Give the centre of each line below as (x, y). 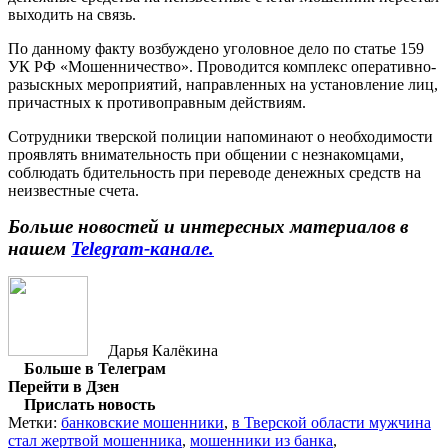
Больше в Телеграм (95, 368)
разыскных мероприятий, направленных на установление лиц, (223, 84)
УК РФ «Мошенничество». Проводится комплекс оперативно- (222, 66)
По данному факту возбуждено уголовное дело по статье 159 (216, 48)
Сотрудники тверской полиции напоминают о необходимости (220, 136)
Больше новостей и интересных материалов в (208, 226)
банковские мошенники (142, 422)
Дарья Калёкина (163, 350)
